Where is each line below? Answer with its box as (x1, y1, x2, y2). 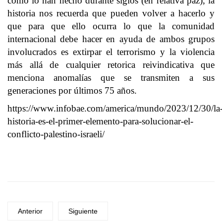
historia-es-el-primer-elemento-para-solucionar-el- (7, 116, 193, 126)
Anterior (18, 207, 43, 215)
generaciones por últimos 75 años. (7, 85, 137, 96)
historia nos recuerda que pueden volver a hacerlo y (7, 8, 215, 18)
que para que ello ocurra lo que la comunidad (7, 21, 215, 31)
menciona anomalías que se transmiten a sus (7, 72, 215, 83)
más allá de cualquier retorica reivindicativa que (7, 59, 215, 70)
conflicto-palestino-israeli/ (7, 129, 105, 139)
